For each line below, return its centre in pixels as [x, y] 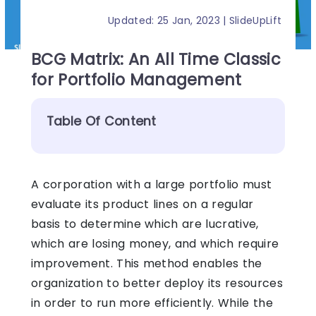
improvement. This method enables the [147, 263]
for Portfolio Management [136, 80]
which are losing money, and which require [155, 243]
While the [245, 303]
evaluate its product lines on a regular [142, 204]
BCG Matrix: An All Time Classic [156, 60]
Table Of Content [101, 121]
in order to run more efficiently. [124, 303]
